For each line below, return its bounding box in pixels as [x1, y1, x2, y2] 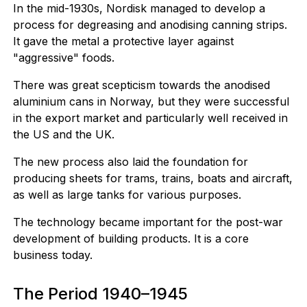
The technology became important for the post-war [12, 215, 283, 229]
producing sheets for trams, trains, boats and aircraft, [12, 171, 293, 185]
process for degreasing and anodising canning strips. [12, 18, 287, 32]
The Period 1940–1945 [12, 284, 188, 304]
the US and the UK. [12, 127, 114, 141]
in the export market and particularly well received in [12, 111, 288, 125]
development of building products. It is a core [12, 232, 249, 245]
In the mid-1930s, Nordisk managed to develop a [12, 1, 265, 15]
